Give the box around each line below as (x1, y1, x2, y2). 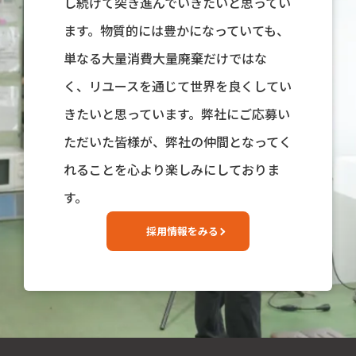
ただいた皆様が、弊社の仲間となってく (64, 132, 292, 151)
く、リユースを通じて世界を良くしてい (64, 76, 292, 95)
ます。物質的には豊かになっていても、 (64, 21, 290, 40)
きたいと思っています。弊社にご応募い (64, 104, 291, 123)
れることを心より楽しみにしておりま (64, 160, 281, 179)
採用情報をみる (145, 223, 219, 238)
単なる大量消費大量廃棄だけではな (64, 48, 268, 68)
